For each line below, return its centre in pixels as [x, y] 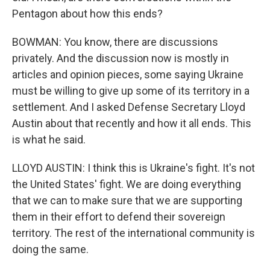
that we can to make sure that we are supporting [127, 200]
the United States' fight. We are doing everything [127, 184]
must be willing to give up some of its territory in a [131, 91]
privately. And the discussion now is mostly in [121, 58]
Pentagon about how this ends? [87, 14]
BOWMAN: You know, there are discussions [115, 42]
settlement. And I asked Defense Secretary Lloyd [129, 107]
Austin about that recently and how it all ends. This [132, 123]
